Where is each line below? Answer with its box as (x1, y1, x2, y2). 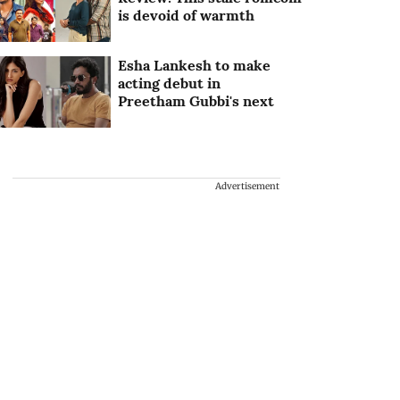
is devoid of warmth (118, 6, 255, 25)
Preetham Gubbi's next (118, 92, 275, 111)
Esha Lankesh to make (118, 56, 271, 75)
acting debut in (118, 74, 221, 93)
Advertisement (215, 180, 279, 193)
